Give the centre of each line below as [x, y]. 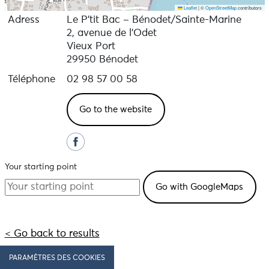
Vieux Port [91, 47]
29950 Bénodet [102, 60]
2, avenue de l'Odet [111, 33]
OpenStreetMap [221, 8]
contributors [249, 8]
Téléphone [31, 80]
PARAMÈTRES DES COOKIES [57, 258]
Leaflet [189, 8]
